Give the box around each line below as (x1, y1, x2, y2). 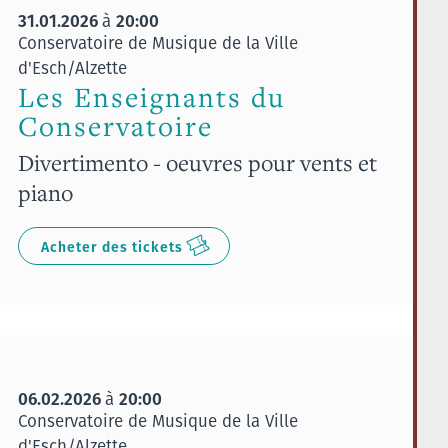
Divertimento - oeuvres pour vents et (17, 147, 377, 177)
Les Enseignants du (17, 79, 285, 115)
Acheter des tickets (40, 236, 183, 257)
